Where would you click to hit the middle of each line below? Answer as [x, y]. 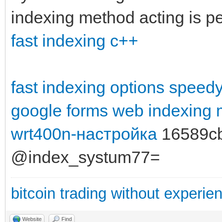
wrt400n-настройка [84, 134]
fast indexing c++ [75, 40]
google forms [59, 110]
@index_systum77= [85, 157]
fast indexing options [88, 87]
